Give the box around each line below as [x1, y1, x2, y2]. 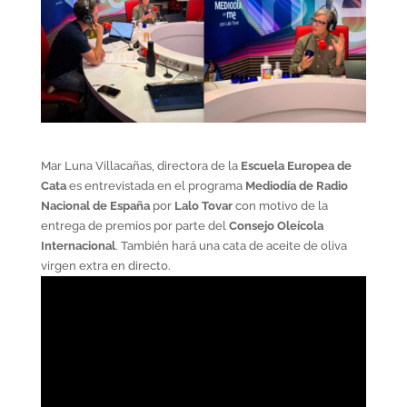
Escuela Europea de [240, 158, 352, 173]
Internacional [40, 238, 115, 253]
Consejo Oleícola [228, 218, 323, 233]
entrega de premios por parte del [40, 218, 229, 233]
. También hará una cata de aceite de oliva [114, 238, 347, 253]
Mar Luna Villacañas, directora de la [40, 158, 241, 173]
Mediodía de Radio [244, 178, 348, 193]
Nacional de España [40, 198, 150, 213]
